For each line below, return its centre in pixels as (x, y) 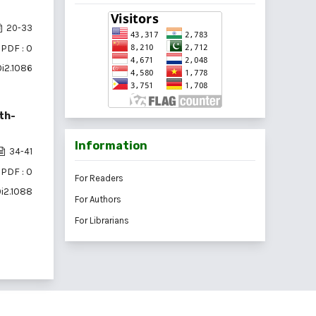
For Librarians (102, 221)
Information (111, 146)
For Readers (99, 178)
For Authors (98, 200)
